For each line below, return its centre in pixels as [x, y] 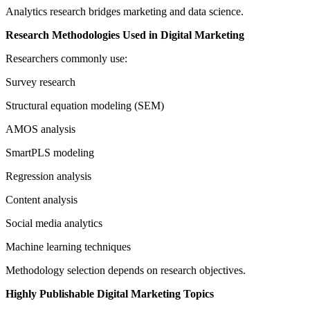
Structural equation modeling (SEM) [85, 106]
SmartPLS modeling [50, 153]
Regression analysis [48, 176]
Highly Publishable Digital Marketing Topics [110, 294]
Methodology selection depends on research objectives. [126, 271]
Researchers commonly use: [66, 59]
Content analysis [42, 200]
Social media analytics [54, 224]
